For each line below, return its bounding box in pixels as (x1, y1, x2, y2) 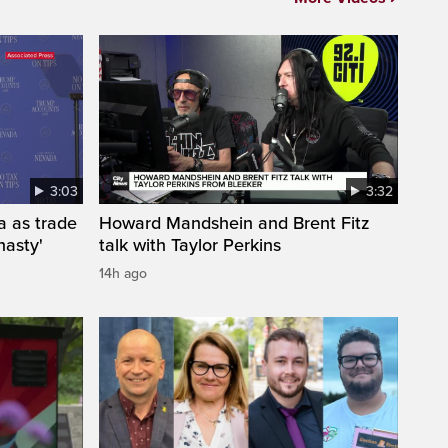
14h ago (99, 264, 147, 282)
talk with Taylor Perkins (99, 233, 281, 256)
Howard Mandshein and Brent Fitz (99, 211, 370, 234)
